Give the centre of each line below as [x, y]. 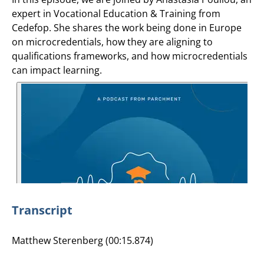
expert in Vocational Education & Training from [116, 13]
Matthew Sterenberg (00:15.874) [82, 240]
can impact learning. [57, 70]
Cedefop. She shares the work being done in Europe [127, 27]
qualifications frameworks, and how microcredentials [130, 56]
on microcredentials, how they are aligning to [112, 42]
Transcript [42, 210]
